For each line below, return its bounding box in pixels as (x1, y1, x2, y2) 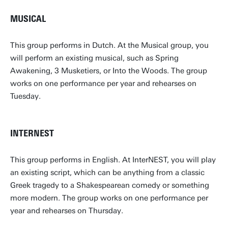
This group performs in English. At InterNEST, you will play (10, 155, 216, 164)
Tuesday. (10, 92, 41, 101)
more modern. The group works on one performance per (10, 193, 208, 203)
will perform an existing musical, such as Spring (10, 53, 179, 63)
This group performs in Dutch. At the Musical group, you (10, 41, 209, 50)
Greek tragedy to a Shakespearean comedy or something (10, 181, 209, 190)
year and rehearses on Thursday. (10, 206, 123, 215)
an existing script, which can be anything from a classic (10, 168, 205, 177)
